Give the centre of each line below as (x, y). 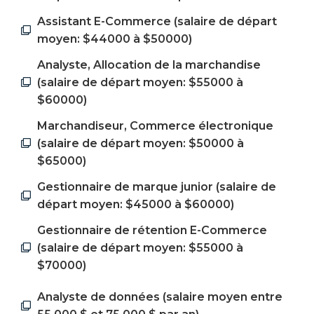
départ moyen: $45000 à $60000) (135, 204)
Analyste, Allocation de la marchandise (149, 64)
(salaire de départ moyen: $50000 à (140, 143)
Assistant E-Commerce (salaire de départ (157, 21)
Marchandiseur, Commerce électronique (155, 125)
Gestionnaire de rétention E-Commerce (152, 230)
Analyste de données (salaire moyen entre (159, 296)
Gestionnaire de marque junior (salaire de (156, 186)
